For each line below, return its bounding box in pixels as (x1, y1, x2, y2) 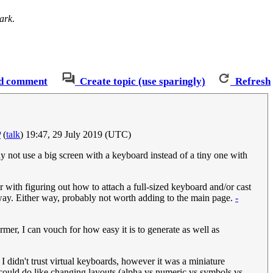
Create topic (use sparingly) (80, 76, 205, 88)
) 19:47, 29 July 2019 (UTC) (20, 129, 131, 140)
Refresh (235, 76, 271, 88)
